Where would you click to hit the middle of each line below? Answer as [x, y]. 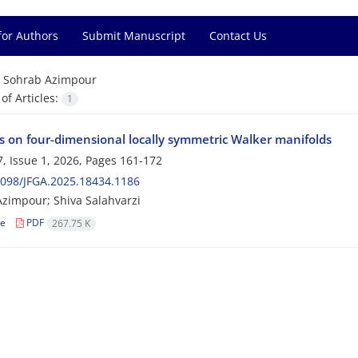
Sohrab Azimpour [50, 80]
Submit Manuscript [134, 36]
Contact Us [238, 36]
